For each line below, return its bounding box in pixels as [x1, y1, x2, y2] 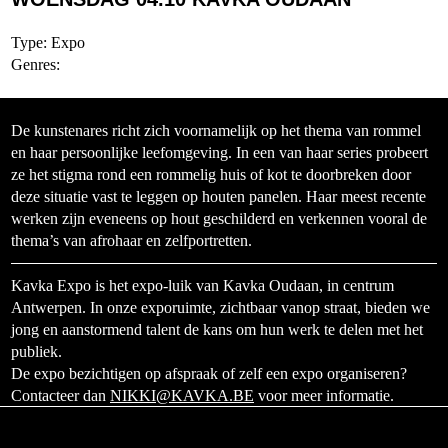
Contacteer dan [11, 387, 110, 404]
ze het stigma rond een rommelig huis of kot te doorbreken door [11, 166, 411, 183]
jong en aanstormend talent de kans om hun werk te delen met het [11, 321, 423, 338]
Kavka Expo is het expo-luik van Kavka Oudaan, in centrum [11, 277, 394, 294]
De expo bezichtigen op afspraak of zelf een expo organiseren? [11, 365, 407, 382]
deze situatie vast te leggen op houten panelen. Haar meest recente [11, 188, 426, 205]
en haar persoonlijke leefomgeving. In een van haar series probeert [11, 144, 428, 161]
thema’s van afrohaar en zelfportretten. [11, 232, 252, 249]
